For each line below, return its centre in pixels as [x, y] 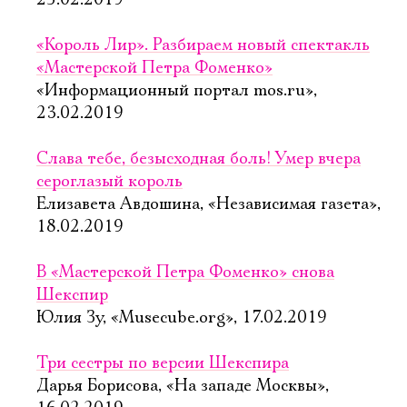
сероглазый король [109, 182]
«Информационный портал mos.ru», [177, 91]
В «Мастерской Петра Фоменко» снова [185, 273]
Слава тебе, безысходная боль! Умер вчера [199, 159]
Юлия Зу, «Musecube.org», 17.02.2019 [182, 318]
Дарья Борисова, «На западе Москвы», [183, 386]
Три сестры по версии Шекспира [163, 363]
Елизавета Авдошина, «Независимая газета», [208, 204]
